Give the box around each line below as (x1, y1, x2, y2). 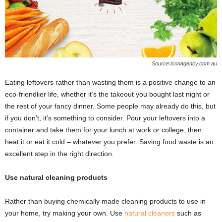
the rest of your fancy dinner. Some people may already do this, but (5, 102, 216, 110)
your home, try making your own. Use (5, 209, 124, 217)
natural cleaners (124, 209, 175, 217)
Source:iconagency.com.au (152, 60, 217, 66)
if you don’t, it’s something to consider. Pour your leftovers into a (5, 113, 205, 122)
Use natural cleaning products (5, 173, 108, 181)
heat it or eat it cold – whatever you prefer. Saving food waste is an (5, 137, 214, 146)
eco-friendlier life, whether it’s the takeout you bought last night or (5, 90, 210, 98)
